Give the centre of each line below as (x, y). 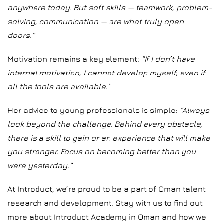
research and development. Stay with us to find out (105, 203)
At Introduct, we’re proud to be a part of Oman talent (107, 189)
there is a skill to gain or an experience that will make (109, 138)
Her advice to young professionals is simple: (93, 110)
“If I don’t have (168, 59)
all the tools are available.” (59, 86)
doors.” (21, 35)
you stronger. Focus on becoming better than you (102, 151)
